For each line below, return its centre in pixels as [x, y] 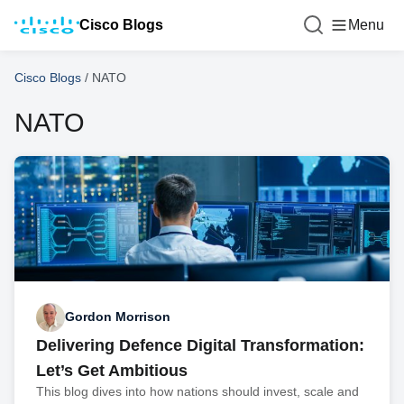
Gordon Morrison [118, 317]
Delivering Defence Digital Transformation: [200, 345]
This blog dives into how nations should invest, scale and [197, 391]
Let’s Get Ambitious [112, 370]
